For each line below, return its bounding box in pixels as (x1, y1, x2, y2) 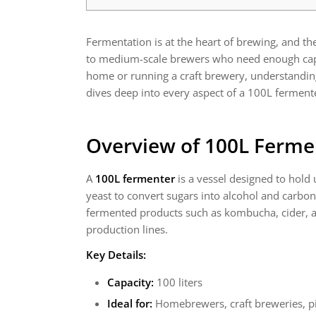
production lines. (86, 222, 168, 236)
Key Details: (86, 248, 146, 262)
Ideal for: (107, 296, 152, 310)
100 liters (154, 275, 202, 289)
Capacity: (107, 275, 154, 289)
